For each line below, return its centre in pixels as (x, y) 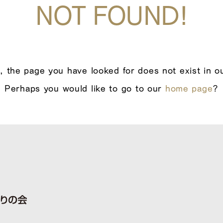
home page (189, 88)
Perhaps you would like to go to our (85, 88)
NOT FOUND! (111, 15)
